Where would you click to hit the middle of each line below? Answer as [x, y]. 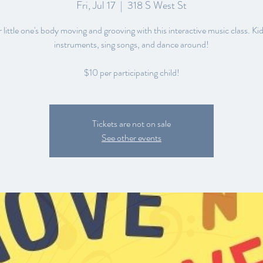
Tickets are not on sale [131, 124]
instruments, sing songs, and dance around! [131, 44]
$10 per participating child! [131, 73]
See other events [131, 138]
